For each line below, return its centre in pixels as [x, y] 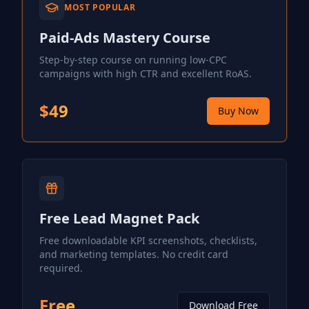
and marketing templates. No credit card [134, 254]
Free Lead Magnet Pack [119, 218]
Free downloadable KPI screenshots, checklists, [148, 240]
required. [61, 268]
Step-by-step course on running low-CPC [133, 60]
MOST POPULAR [100, 7]
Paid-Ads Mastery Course [125, 38]
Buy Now [238, 111]
